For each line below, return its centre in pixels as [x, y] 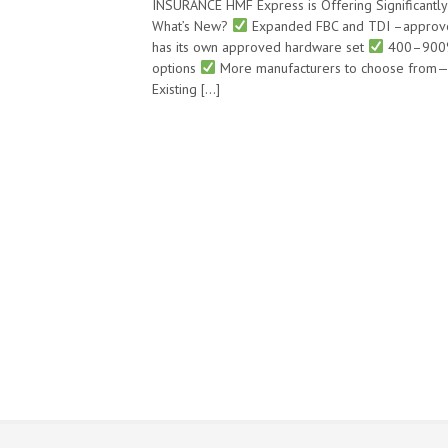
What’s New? [192, 25]
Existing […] [186, 88]
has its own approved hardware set [260, 46]
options [176, 67]
